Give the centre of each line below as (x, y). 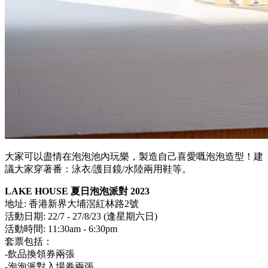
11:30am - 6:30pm (83, 229)
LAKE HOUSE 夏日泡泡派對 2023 (77, 191)
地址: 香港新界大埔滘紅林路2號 (72, 203)
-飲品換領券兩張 (40, 254)
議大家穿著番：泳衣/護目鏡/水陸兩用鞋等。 (98, 169)
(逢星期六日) (129, 216)
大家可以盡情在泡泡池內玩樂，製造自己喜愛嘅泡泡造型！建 (134, 156)
